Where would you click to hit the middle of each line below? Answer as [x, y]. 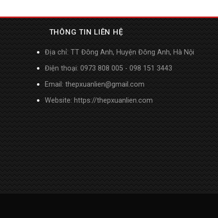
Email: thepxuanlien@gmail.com [94, 84]
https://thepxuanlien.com [113, 100]
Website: [59, 100]
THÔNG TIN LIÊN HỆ [79, 32]
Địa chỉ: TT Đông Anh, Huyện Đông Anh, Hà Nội [119, 52]
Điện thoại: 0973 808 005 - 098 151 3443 [108, 68]
